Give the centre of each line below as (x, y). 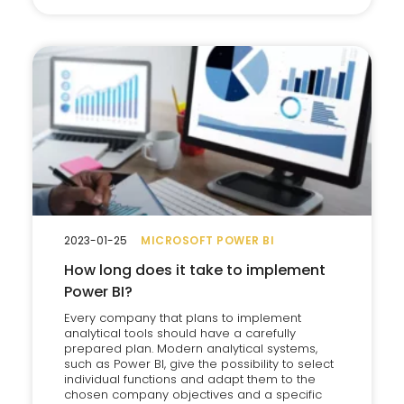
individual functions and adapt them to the (190, 379)
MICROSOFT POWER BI (207, 240)
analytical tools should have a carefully (180, 333)
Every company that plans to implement (183, 318)
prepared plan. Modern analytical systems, (191, 349)
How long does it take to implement (195, 270)
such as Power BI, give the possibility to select (199, 364)
